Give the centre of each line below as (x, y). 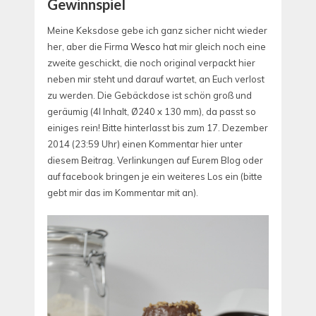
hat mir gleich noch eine (213, 47)
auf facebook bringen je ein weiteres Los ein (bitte (155, 177)
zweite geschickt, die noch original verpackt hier (151, 63)
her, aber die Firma (89, 47)
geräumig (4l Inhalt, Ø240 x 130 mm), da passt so (152, 112)
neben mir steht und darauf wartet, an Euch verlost (156, 79)
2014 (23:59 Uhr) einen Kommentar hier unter (145, 144)
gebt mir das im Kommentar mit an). (123, 193)
